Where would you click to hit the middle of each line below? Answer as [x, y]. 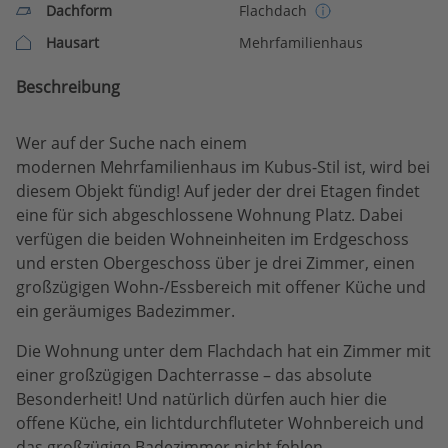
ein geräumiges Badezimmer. [125, 311]
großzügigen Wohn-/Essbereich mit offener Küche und [221, 287]
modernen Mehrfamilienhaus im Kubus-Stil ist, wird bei [223, 167]
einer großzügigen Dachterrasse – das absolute [194, 375]
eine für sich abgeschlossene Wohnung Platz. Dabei [209, 215]
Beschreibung [68, 87]
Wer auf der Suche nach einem [131, 143]
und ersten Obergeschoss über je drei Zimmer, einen [215, 263]
